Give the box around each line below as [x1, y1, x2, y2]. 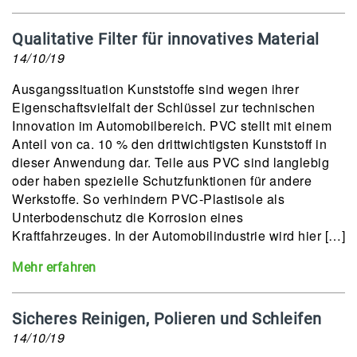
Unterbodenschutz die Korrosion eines [12, 208, 243, 226]
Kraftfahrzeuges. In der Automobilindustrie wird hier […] [12, 226, 345, 245]
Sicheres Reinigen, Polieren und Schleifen [12, 309, 322, 328]
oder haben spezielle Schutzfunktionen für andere [12, 171, 312, 190]
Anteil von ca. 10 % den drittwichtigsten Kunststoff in [12, 135, 327, 153]
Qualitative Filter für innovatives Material [12, 29, 320, 49]
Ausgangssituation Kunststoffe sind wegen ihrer [12, 80, 299, 98]
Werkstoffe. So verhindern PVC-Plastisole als [12, 190, 284, 208]
